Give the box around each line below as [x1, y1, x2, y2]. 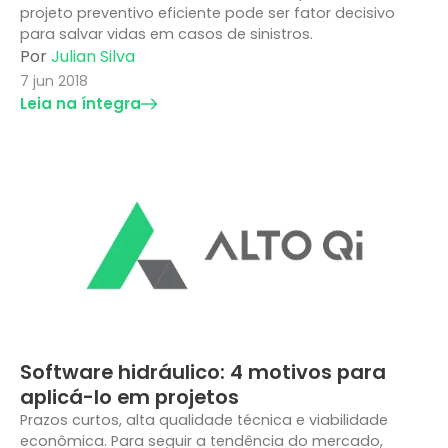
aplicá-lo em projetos [20, 383, 239, 411]
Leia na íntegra [20, 93, 141, 114]
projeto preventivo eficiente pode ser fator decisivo [20, 3, 395, 23]
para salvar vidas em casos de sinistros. [20, 24, 313, 44]
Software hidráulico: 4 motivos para [20, 358, 386, 386]
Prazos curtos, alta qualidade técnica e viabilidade [20, 410, 388, 430]
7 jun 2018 [20, 71, 88, 91]
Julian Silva [51, 45, 135, 68]
